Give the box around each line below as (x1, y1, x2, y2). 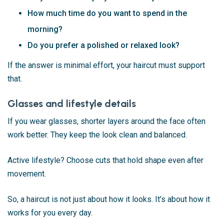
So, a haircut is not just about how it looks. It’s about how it (7, 194, 210, 204)
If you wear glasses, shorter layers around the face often (7, 116, 205, 126)
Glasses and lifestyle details (7, 97, 136, 109)
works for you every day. (7, 207, 92, 217)
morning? (27, 24, 62, 34)
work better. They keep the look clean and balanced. (7, 129, 187, 139)
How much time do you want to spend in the (27, 8, 187, 18)
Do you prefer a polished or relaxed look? (27, 40, 179, 50)
